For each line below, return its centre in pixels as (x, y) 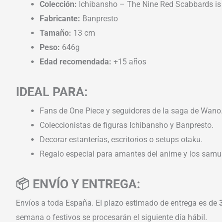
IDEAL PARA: (52, 92)
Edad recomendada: (76, 61)
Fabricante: (60, 18)
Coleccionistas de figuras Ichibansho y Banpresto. (127, 125)
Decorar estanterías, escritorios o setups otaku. (121, 139)
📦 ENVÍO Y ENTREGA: (78, 184)
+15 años (129, 61)
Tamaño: (55, 33)
